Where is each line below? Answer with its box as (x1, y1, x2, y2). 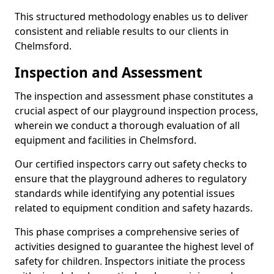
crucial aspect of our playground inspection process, (15, 104, 258, 117)
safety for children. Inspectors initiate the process (15, 254, 245, 268)
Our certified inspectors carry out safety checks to (15, 157, 247, 171)
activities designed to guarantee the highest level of (15, 240, 254, 253)
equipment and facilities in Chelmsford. (15, 133, 196, 147)
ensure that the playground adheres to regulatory (15, 172, 246, 185)
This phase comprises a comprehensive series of (15, 225, 239, 239)
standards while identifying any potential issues (15, 187, 235, 200)
